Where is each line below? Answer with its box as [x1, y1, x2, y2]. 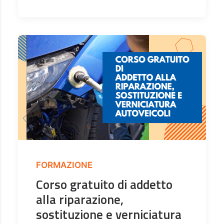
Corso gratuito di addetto [36, 175, 172, 194]
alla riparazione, [36, 190, 123, 209]
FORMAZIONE [36, 160, 92, 170]
